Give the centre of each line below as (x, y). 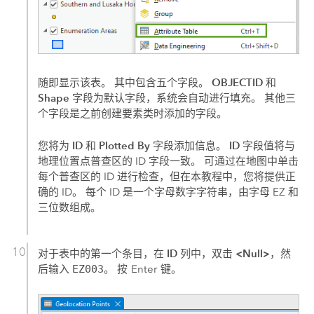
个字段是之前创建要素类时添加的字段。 (133, 114)
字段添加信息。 (190, 146)
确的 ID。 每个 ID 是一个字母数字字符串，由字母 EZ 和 (169, 192)
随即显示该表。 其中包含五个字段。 (125, 83)
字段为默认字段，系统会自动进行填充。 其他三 (183, 98)
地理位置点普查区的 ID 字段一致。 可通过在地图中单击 (169, 162)
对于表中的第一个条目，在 (103, 253)
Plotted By (125, 146)
